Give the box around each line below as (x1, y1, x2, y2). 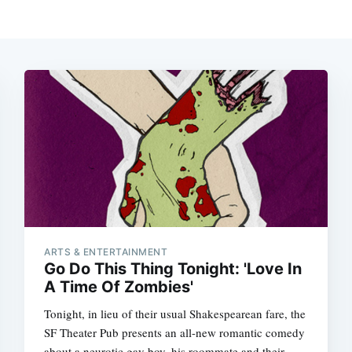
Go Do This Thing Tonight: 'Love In (44, 258, 302, 278)
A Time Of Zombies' (44, 277, 194, 296)
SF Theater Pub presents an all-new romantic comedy (44, 324, 306, 340)
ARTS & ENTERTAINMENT (44, 245, 168, 258)
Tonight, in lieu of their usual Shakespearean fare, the (44, 305, 306, 321)
